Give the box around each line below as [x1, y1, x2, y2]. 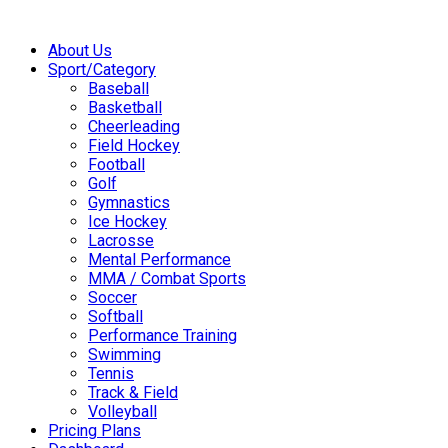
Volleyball [88, 401, 157, 421]
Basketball [88, 97, 162, 117]
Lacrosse [88, 230, 154, 250]
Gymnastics [88, 192, 170, 212]
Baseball [88, 78, 149, 98]
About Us [48, 40, 112, 60]
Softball [88, 306, 143, 326]
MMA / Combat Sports [88, 268, 246, 288]
